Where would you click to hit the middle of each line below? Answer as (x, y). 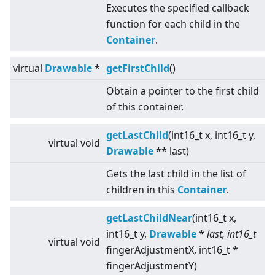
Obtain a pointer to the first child (183, 91)
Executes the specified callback (178, 8)
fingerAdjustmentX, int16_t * (172, 250)
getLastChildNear (149, 218)
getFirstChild (138, 68)
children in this (142, 190)
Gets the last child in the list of (176, 174)
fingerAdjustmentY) (152, 266)
